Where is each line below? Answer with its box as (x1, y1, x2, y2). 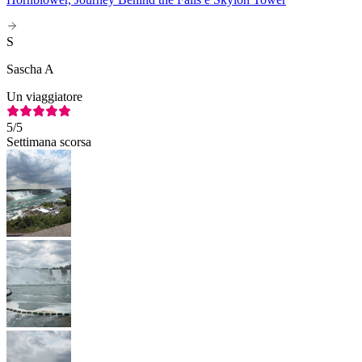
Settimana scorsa (6, 135, 91, 149)
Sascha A (6, 62, 54, 77)
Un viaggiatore (6, 90, 82, 104)
